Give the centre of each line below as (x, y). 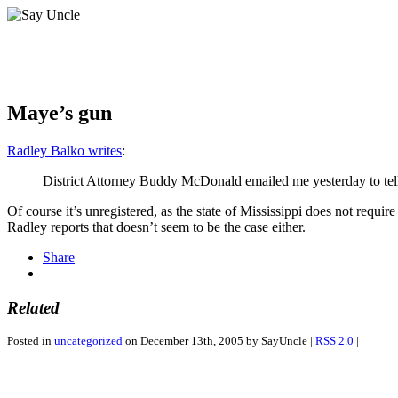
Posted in (31, 341)
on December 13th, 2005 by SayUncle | (219, 341)
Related (33, 307)
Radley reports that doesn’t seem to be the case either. (156, 227)
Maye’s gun (60, 112)
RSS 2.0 (334, 341)
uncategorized (88, 341)
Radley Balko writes (64, 150)
